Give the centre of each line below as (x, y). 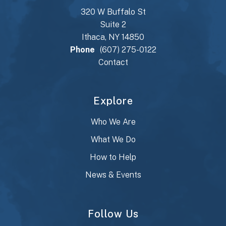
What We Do (113, 139)
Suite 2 (113, 24)
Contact (113, 62)
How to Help (113, 157)
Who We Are (113, 122)
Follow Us (113, 214)
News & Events (113, 175)
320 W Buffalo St (113, 12)
